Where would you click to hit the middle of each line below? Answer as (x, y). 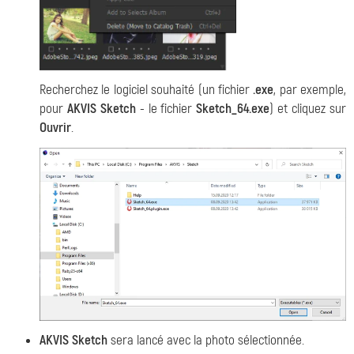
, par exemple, (310, 90)
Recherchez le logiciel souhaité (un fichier (147, 90)
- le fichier (166, 109)
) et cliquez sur (308, 109)
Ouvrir (55, 128)
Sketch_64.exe (233, 109)
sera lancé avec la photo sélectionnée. (206, 340)
